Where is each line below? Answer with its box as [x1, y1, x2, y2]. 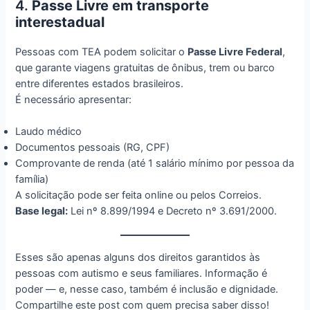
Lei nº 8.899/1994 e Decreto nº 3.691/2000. [68, 205, 277, 218]
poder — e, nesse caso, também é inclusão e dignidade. [15, 283, 279, 296]
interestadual [15, 14, 105, 31]
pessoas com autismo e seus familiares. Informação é [15, 267, 268, 280]
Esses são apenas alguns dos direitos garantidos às [15, 251, 261, 264]
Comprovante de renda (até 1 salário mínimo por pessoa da [15, 157, 295, 170]
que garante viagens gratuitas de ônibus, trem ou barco [15, 62, 275, 75]
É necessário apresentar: [15, 93, 132, 107]
